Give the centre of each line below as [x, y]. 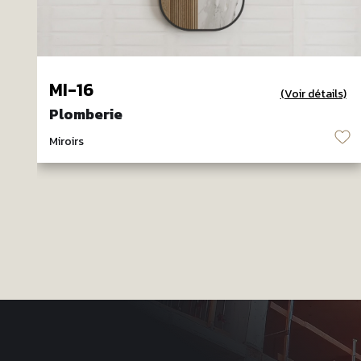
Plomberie [85, 114]
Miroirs [66, 142]
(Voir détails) [313, 94]
